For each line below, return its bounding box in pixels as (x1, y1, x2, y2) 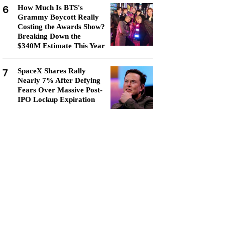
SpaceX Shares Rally (18, 67, 86, 75)
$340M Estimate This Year (18, 42, 105, 50)
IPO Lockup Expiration (18, 95, 95, 103)
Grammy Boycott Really (18, 13, 99, 21)
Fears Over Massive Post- (18, 86, 102, 94)
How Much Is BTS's (18, 4, 83, 12)
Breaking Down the (18, 32, 81, 40)
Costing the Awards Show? (18, 23, 105, 31)
